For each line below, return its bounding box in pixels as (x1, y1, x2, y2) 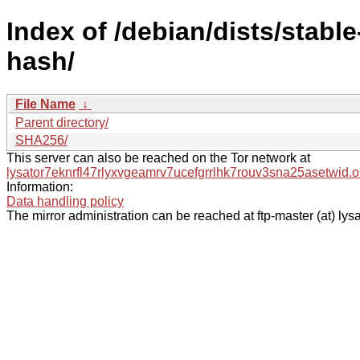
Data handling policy (6, 194, 124, 208)
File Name (15, 96, 76, 111)
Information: (6, 179, 73, 194)
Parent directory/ (15, 115, 108, 129)
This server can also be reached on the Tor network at (6, 150, 310, 165)
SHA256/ (15, 133, 67, 147)
